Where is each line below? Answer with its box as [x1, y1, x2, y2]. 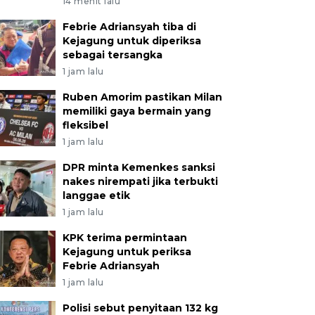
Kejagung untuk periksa [62, 245, 191, 258]
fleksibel [62, 119, 108, 131]
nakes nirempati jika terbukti [62, 175, 218, 188]
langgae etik [62, 189, 130, 202]
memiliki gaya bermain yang [62, 105, 211, 117]
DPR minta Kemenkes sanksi [62, 161, 215, 174]
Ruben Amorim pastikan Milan [62, 91, 222, 103]
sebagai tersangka [62, 49, 162, 61]
